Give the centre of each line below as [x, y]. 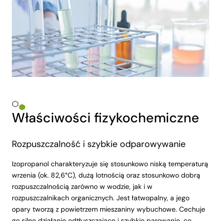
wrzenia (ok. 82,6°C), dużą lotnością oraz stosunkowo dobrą [106, 175]
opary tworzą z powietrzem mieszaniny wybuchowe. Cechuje [109, 209]
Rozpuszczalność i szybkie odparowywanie [99, 144]
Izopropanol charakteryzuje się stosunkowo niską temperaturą [110, 164]
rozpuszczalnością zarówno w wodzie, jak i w [82, 187]
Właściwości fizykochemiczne [106, 118]
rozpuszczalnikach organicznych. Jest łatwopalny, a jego [101, 198]
